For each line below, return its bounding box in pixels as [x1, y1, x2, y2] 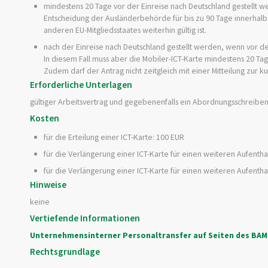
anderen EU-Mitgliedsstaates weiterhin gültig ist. [43, 24, 206, 35]
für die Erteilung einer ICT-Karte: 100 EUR [43, 132, 184, 143]
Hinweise [30, 179, 66, 191]
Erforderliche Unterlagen [30, 79, 132, 91]
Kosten [30, 112, 59, 124]
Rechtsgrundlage [30, 246, 100, 258]
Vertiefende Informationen [30, 212, 140, 224]
